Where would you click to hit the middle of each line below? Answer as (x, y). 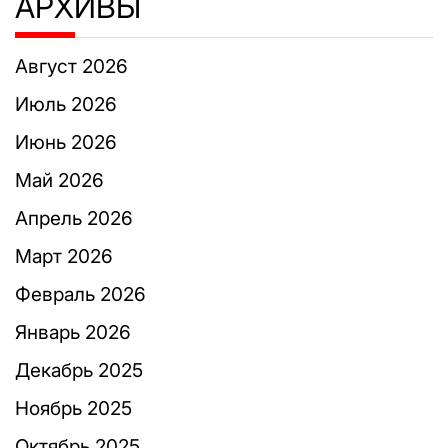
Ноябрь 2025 (73, 409)
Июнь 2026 (66, 143)
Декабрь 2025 (79, 371)
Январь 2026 (73, 333)
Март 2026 (64, 257)
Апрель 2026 (74, 219)
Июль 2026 (66, 105)
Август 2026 (71, 67)
